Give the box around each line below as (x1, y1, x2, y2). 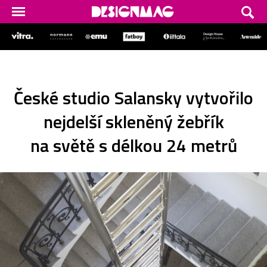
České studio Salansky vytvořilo (14, 83, 253, 111)
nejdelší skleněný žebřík (43, 107, 224, 135)
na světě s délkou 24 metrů (30, 131, 237, 159)
